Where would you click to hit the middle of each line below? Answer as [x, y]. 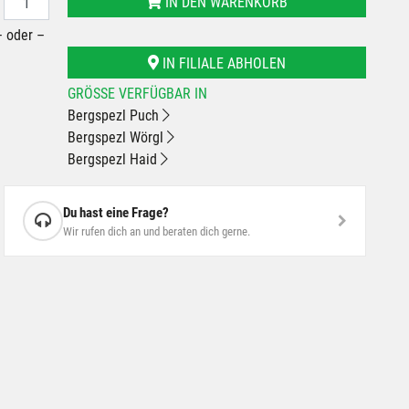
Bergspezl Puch [115, 115]
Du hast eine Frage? [116, 212]
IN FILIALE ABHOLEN [222, 63]
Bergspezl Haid [114, 159]
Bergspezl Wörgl [117, 137]
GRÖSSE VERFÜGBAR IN [132, 94]
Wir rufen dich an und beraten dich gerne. [157, 231]
